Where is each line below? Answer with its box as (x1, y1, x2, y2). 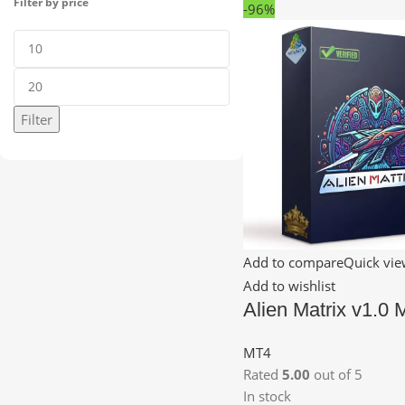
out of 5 (309, 364, 363, 383)
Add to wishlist (242, 276, 335, 295)
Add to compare (242, 253, 344, 271)
